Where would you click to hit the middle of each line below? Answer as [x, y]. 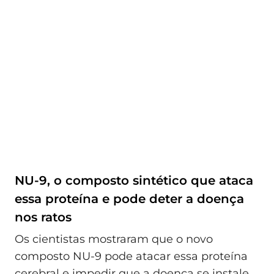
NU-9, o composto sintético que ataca [134, 181]
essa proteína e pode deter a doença [129, 199]
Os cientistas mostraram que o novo [114, 239]
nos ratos [43, 217]
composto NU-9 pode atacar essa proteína [131, 256]
